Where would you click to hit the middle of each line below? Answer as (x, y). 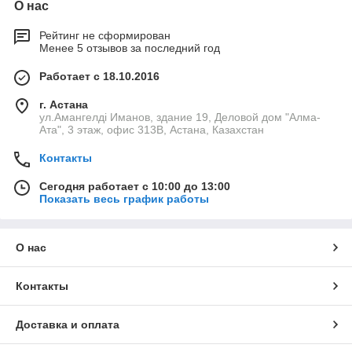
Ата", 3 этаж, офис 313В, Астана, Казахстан (152, 130)
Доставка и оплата (68, 325)
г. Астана (64, 105)
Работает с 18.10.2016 (99, 77)
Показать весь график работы (124, 199)
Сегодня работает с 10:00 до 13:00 (135, 187)
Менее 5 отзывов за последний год (130, 48)
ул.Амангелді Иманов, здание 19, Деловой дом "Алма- (180, 117)
